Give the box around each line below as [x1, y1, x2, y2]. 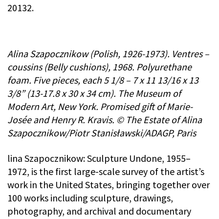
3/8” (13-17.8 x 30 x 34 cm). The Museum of [7, 87, 181, 100]
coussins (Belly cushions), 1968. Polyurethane [7, 61, 192, 73]
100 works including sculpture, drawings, [7, 192, 173, 204]
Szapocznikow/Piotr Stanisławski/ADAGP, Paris [7, 127, 196, 139]
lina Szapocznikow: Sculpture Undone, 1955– [7, 152, 191, 165]
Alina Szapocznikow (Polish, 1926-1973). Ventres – [7, 47, 209, 60]
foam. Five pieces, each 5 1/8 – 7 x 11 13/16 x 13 [7, 74, 198, 87]
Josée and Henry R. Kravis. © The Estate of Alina [7, 113, 202, 126]
